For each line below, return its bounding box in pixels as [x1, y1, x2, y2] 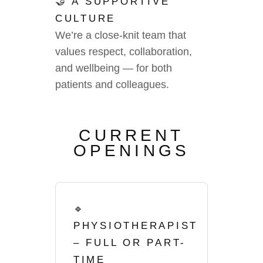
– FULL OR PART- [73, 237, 187, 248]
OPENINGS [73, 141, 190, 160]
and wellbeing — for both [55, 62, 172, 74]
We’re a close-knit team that [55, 29, 186, 41]
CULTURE [55, 13, 116, 24]
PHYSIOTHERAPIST [73, 220, 198, 231]
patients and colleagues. [55, 79, 169, 90]
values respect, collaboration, [55, 46, 192, 58]
